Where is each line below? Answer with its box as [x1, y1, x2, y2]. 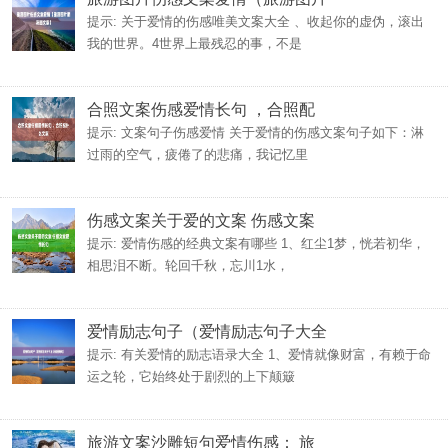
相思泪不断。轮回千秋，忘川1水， [87, 258, 289, 273]
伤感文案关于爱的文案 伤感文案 [87, 212, 315, 229]
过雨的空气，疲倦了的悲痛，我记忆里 [87, 147, 308, 162]
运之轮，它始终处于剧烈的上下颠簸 [87, 369, 295, 384]
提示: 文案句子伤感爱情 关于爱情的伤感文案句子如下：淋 [87, 125, 424, 140]
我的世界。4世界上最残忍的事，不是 [87, 36, 302, 51]
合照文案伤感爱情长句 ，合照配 [87, 101, 315, 118]
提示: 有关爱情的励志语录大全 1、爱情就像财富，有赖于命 [87, 347, 431, 362]
